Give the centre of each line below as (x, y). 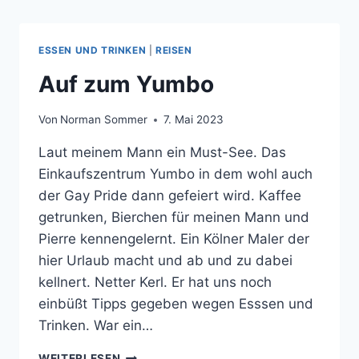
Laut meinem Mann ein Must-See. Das (162, 153)
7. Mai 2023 (194, 120)
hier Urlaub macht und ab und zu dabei (165, 261)
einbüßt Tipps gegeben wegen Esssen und (176, 304)
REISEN (173, 50)
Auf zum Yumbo (126, 84)
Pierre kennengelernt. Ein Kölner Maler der (174, 239)
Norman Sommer (104, 120)
